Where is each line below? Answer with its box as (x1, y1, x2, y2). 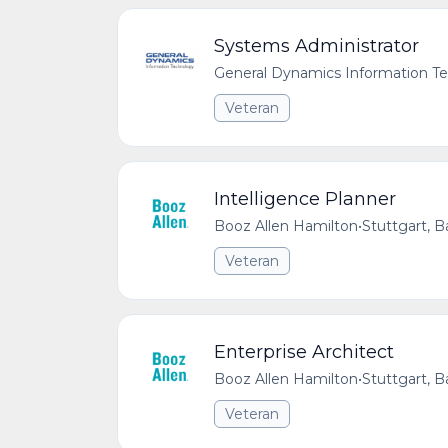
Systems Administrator (214, 35, 419, 57)
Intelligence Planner (214, 188, 396, 210)
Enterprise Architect (214, 341, 394, 363)
